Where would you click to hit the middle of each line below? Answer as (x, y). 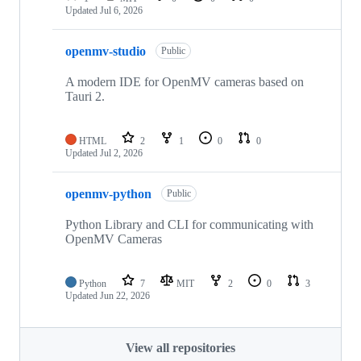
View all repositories (180, 348)
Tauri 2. (85, 97)
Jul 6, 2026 (121, 11)
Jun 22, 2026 (125, 296)
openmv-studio (106, 51)
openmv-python (108, 193)
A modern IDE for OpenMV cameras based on (185, 82)
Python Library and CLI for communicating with (189, 225)
